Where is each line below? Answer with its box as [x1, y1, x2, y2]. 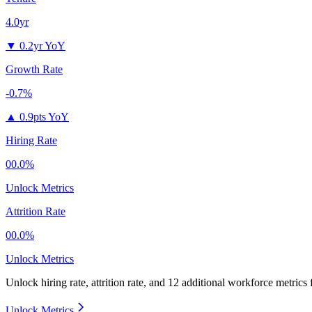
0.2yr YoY [19, 40, 65, 52]
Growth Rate [6, 63, 63, 76]
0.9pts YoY [19, 111, 69, 123]
